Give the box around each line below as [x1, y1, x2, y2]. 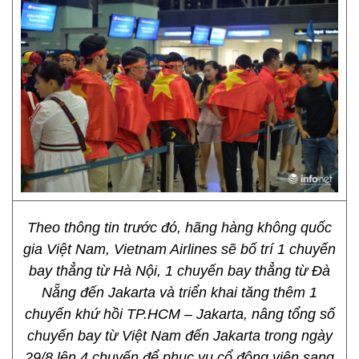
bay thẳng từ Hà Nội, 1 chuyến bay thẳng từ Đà [29, 263, 330, 279]
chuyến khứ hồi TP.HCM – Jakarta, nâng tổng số [24, 306, 335, 322]
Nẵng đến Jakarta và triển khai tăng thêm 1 [42, 284, 317, 301]
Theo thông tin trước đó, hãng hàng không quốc [27, 220, 332, 236]
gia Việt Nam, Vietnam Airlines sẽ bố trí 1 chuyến [23, 241, 336, 257]
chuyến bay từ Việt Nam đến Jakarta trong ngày [26, 328, 333, 344]
